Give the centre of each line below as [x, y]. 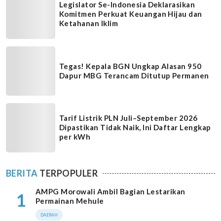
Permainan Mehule [70, 201]
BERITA [22, 173]
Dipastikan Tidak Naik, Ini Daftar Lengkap [135, 128]
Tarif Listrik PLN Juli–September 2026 [129, 118]
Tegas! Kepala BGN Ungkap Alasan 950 [130, 66]
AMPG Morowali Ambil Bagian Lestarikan [110, 191]
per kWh [75, 137]
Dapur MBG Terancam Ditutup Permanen [134, 75]
